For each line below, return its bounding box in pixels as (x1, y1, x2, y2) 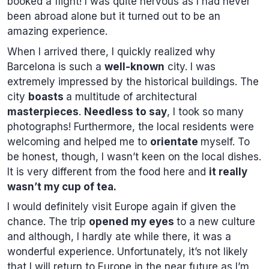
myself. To (201, 135, 250, 148)
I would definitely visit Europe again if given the (7, 201, 236, 213)
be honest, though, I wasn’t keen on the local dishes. (7, 150, 261, 163)
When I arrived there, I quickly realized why (7, 45, 216, 58)
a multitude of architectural (66, 90, 197, 103)
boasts (28, 90, 66, 103)
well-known (104, 60, 165, 73)
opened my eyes (89, 216, 177, 228)
